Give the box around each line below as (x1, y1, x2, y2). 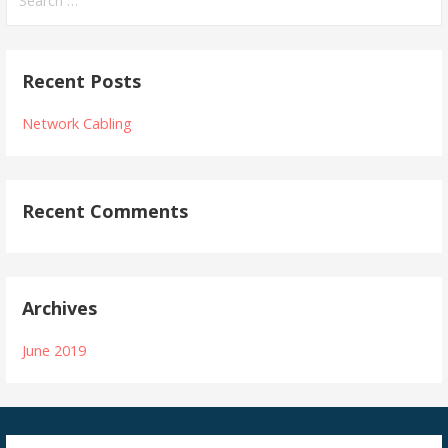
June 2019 (22, 340, 87, 360)
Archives (22, 295, 98, 320)
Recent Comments (22, 198, 189, 223)
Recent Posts (22, 68, 142, 93)
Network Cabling (22, 113, 133, 133)
